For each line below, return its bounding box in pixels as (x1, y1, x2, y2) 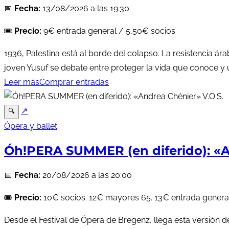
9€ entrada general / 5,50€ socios (41, 26, 175, 36)
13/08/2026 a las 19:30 (40, 3, 129, 13)
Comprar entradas (39, 77, 109, 87)
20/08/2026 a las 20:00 (40, 170, 132, 180)
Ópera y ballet (4, 121, 57, 131)
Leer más (4, 77, 39, 87)
